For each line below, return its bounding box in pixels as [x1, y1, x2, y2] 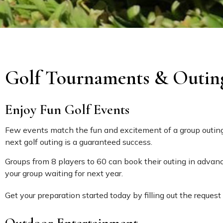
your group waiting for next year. [5, 168, 123, 179]
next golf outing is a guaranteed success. [5, 137, 152, 147]
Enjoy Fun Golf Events [5, 101, 129, 118]
